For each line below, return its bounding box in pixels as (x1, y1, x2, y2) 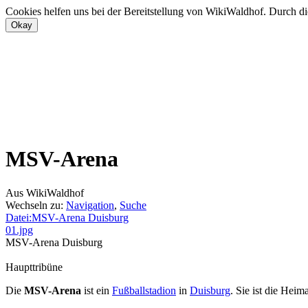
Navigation (66, 199, 114, 211)
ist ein (81, 284, 112, 296)
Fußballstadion (112, 284, 176, 296)
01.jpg (5, 223, 33, 236)
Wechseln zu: (5, 199, 66, 211)
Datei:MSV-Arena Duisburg (5, 211, 129, 223)
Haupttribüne (5, 261, 63, 273)
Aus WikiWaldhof (5, 186, 84, 199)
